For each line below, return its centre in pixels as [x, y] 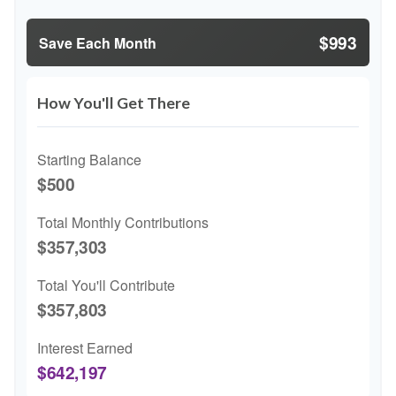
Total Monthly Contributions [123, 222]
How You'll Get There [114, 103]
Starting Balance [89, 160]
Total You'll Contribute [106, 285]
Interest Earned [85, 348]
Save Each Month [98, 42]
